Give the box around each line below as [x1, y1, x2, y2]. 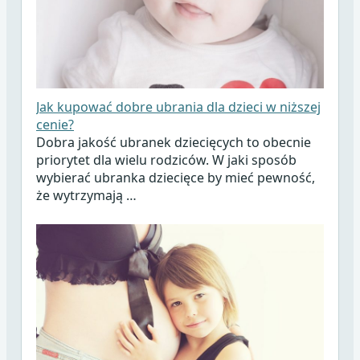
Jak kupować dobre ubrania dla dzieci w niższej [35, 98, 321, 117]
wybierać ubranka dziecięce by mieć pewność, [35, 169, 315, 187]
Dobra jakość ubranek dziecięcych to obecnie [35, 133, 311, 152]
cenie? [35, 116, 74, 134]
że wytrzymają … [35, 186, 137, 205]
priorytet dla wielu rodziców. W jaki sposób [35, 151, 297, 170]
